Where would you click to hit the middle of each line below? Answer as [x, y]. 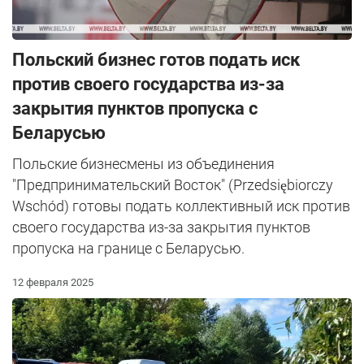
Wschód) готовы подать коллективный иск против [181, 206]
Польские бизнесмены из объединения [143, 163]
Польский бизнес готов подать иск [156, 59]
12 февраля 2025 [53, 282]
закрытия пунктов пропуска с [135, 108]
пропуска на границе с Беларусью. [128, 248]
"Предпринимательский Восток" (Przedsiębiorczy [173, 184]
